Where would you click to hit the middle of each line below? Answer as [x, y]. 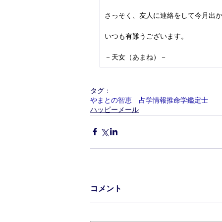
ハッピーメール [114, 109]
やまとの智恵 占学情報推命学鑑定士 [149, 100]
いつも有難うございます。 [146, 36]
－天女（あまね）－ [136, 57]
